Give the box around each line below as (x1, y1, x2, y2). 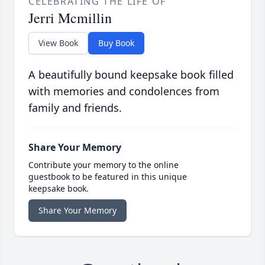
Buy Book (98, 37, 134, 49)
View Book (38, 37, 78, 49)
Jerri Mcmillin (28, 8, 112, 28)
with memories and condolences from (28, 84, 219, 99)
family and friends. (28, 101, 122, 115)
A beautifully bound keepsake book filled (28, 67, 234, 82)
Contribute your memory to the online (28, 159, 179, 171)
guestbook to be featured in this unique (28, 171, 187, 183)
